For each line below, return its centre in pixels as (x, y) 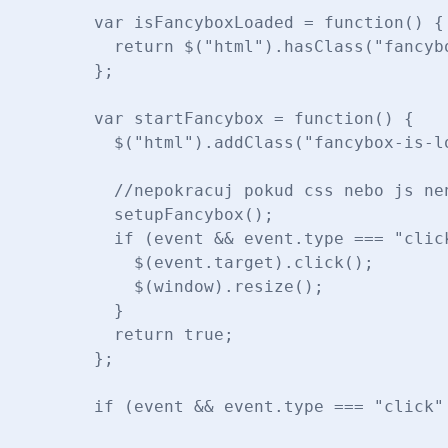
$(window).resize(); (189, 286)
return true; (144, 334)
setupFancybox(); (164, 214)
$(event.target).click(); (214, 262)
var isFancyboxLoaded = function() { (249, 22)
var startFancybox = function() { (234, 118)
